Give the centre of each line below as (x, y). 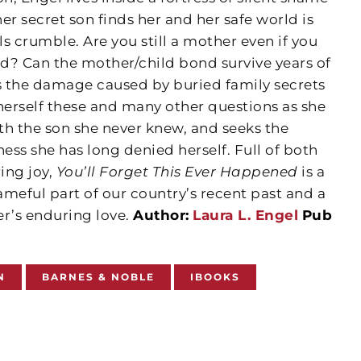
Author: (161, 215)
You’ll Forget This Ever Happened (177, 172)
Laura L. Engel (246, 215)
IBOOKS (216, 277)
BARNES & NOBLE (98, 277)
